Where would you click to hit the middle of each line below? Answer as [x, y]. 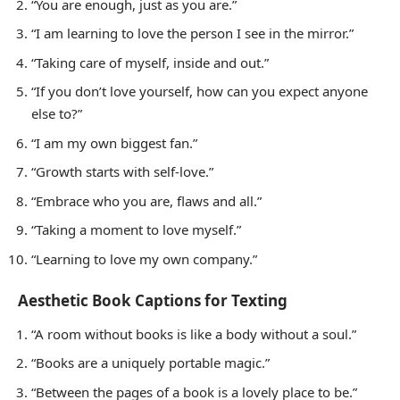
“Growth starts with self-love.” [122, 172]
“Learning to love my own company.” [144, 258]
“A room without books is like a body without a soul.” [194, 333]
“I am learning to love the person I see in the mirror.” [192, 33]
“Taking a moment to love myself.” [136, 230]
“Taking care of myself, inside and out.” [150, 62]
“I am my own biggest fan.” [114, 142]
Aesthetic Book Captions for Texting [153, 301]
